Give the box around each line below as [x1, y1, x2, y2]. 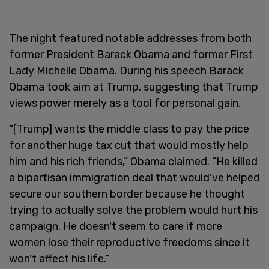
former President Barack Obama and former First [9, 47, 253, 61]
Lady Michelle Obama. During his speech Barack [9, 64, 244, 77]
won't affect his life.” [9, 252, 109, 265]
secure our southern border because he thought [9, 187, 245, 201]
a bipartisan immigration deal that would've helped [9, 171, 260, 184]
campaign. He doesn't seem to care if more [9, 219, 222, 233]
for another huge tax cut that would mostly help [9, 138, 249, 152]
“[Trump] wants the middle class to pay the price [9, 122, 249, 136]
